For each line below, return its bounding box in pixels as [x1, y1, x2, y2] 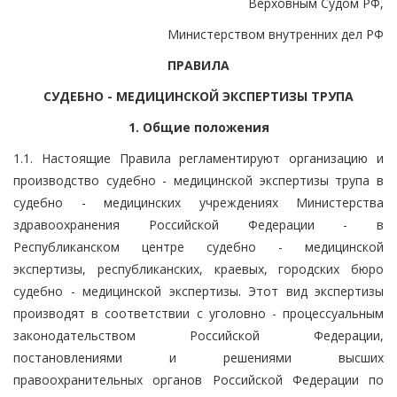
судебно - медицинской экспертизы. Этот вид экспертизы [13, 282, 384, 300]
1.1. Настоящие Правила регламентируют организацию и [13, 149, 384, 167]
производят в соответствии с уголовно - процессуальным [13, 304, 384, 322]
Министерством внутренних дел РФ [167, 25, 384, 43]
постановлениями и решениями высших [13, 348, 384, 366]
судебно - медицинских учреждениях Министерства [13, 193, 384, 211]
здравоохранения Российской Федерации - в [13, 215, 384, 233]
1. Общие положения [128, 118, 269, 136]
